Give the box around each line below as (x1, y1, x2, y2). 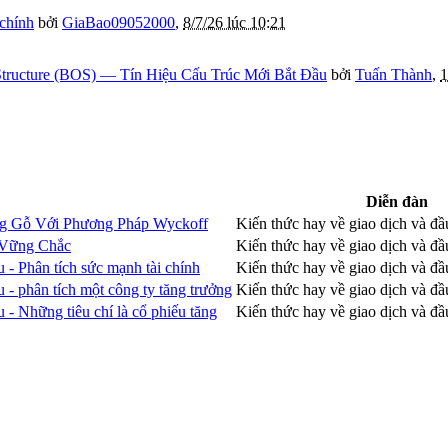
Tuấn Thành (355, 66, 432, 84)
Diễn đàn (365, 193, 428, 211)
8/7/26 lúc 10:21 (183, 14, 286, 32)
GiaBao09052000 (62, 14, 175, 32)
